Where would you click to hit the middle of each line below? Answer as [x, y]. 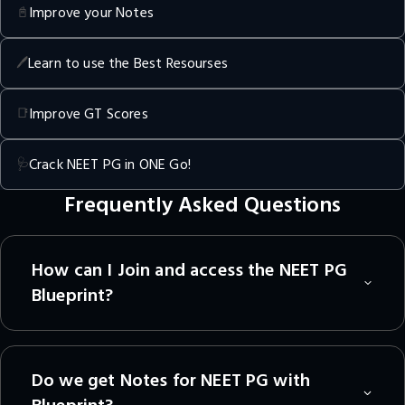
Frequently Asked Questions [202, 205]
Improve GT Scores [89, 113]
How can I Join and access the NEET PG [189, 270]
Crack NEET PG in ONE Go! [110, 164]
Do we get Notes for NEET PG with [171, 380]
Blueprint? [73, 295]
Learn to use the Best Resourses [128, 63]
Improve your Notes [91, 12]
